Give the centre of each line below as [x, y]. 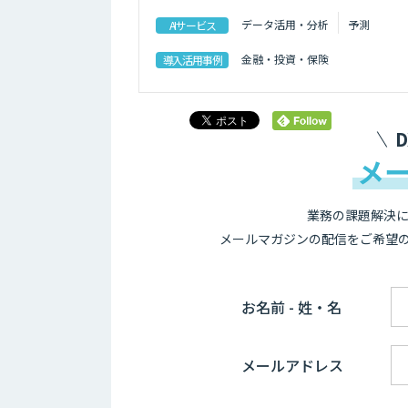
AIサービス [192, 25]
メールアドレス [292, 365]
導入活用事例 [192, 60]
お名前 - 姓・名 [291, 306]
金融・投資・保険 [285, 58]
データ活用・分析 [285, 24]
